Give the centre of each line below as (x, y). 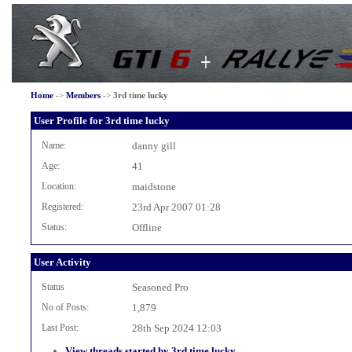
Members (83, 95)
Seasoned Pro (160, 287)
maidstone (154, 187)
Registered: (62, 207)
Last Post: (60, 328)
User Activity (62, 262)
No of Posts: (65, 307)
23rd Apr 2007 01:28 (176, 207)
